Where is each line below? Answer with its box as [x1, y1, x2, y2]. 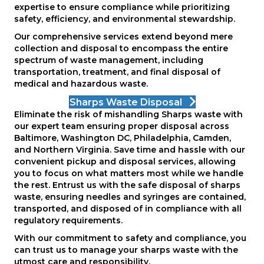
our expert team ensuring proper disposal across [14, 121, 229, 132]
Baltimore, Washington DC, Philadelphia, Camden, [14, 133, 231, 144]
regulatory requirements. [14, 215, 123, 226]
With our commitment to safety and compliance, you [14, 233, 246, 244]
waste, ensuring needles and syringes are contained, [14, 192, 246, 203]
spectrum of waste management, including [14, 54, 203, 65]
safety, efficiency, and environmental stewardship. [14, 13, 235, 24]
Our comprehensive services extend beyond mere [14, 31, 233, 42]
